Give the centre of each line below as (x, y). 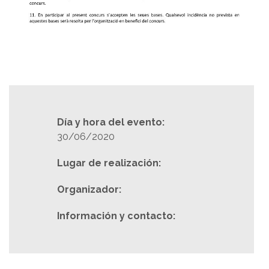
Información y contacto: (116, 216)
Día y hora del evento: (111, 122)
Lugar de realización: (109, 163)
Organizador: (89, 189)
